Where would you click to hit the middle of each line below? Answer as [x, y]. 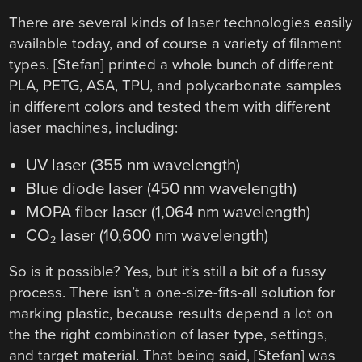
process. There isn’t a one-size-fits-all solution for [173, 293]
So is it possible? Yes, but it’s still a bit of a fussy [168, 272]
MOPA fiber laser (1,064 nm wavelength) [168, 213]
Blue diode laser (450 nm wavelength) [161, 189]
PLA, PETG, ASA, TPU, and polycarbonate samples [176, 86]
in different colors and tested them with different [170, 107]
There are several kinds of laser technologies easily [181, 23]
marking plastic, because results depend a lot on [171, 314]
